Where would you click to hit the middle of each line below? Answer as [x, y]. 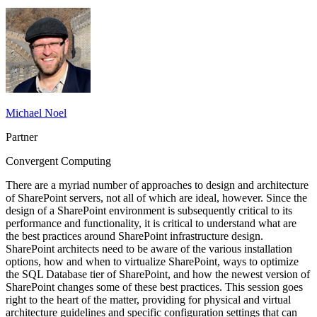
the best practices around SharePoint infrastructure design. [134, 236]
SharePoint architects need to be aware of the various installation [149, 249]
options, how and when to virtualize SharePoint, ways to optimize [152, 262]
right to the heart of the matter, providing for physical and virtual [148, 300]
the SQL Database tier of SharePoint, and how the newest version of [158, 275]
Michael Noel [36, 113]
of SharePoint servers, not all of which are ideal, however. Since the [156, 198]
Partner [22, 137]
